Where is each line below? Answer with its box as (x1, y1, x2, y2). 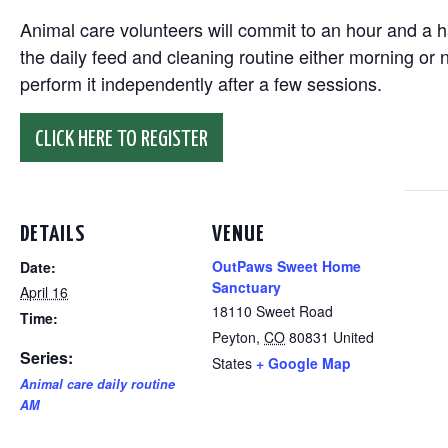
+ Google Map (256, 353, 351, 373)
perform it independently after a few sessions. (20, 70, 382, 96)
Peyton (212, 327, 256, 347)
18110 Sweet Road (212, 301, 333, 321)
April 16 (20, 282, 68, 302)
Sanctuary (212, 277, 281, 297)
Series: (20, 346, 73, 369)
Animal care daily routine (20, 375, 175, 393)
